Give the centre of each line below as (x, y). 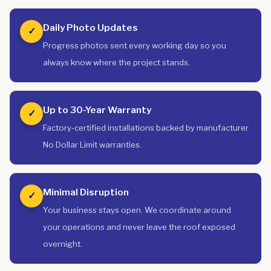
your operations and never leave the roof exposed (139, 227)
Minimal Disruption (86, 192)
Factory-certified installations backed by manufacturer (146, 128)
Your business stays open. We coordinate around (137, 210)
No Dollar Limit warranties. (92, 145)
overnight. (63, 244)
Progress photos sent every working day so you (135, 45)
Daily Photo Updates (90, 28)
